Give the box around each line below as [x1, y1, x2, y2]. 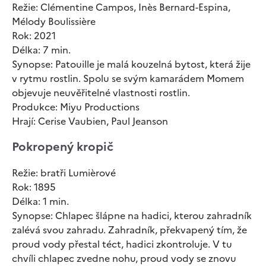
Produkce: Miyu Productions [12, 99, 140, 114]
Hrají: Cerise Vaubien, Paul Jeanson [12, 113, 168, 128]
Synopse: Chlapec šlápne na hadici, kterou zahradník [12, 208, 252, 223]
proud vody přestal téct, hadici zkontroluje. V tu [12, 236, 232, 251]
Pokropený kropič [12, 137, 113, 156]
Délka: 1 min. [12, 194, 69, 208]
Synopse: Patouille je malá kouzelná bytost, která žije [12, 56, 251, 71]
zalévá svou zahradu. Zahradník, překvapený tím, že [12, 222, 247, 237]
